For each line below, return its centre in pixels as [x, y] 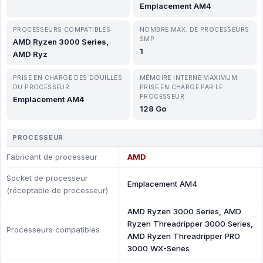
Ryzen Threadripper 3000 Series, [190, 224]
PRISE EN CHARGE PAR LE [181, 87]
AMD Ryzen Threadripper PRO [184, 236]
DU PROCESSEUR [41, 87]
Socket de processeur [47, 178]
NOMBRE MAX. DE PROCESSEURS [195, 30]
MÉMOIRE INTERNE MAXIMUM [189, 78]
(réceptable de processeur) [57, 190]
